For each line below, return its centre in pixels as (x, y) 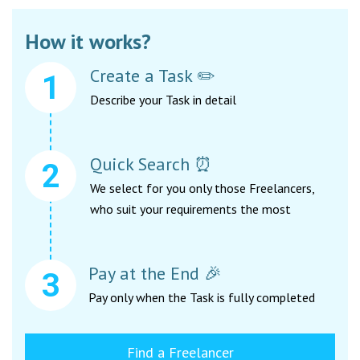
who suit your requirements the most (190, 209)
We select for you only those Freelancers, (202, 188)
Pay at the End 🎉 (155, 274)
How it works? (88, 42)
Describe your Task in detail (163, 100)
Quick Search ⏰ (151, 164)
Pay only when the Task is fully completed (202, 298)
